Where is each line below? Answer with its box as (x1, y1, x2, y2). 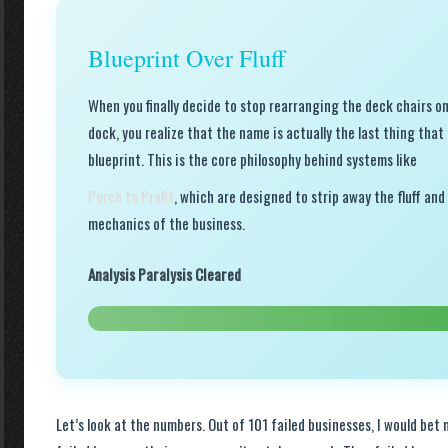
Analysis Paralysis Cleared (88, 263, 241, 285)
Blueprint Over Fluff (88, 42, 285, 74)
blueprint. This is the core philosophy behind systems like (88, 148, 417, 170)
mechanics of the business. (88, 212, 245, 234)
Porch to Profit (88, 185, 174, 207)
